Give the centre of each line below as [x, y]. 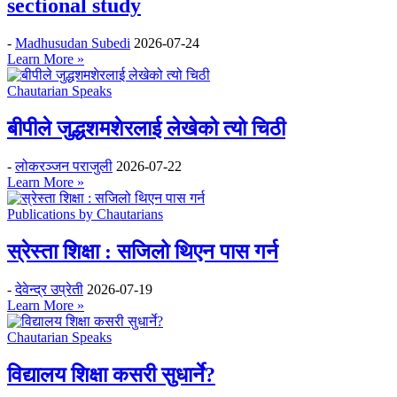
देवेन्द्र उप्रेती [49, 289]
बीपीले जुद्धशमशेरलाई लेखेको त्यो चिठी [146, 129]
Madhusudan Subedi [73, 43]
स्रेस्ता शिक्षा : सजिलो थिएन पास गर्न [143, 252]
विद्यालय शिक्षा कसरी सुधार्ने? [111, 374]
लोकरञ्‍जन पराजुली [64, 167]
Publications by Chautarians [85, 214]
